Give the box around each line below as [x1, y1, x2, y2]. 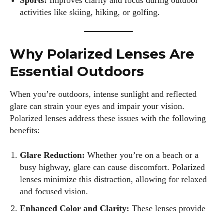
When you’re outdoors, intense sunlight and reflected [10, 89, 197, 99]
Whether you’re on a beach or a [85, 150, 199, 160]
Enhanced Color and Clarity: [20, 203, 129, 213]
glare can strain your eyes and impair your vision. [10, 101, 185, 111]
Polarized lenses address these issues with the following [10, 113, 206, 123]
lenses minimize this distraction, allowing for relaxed [20, 174, 207, 184]
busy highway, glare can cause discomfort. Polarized [20, 162, 205, 172]
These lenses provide [129, 203, 205, 213]
